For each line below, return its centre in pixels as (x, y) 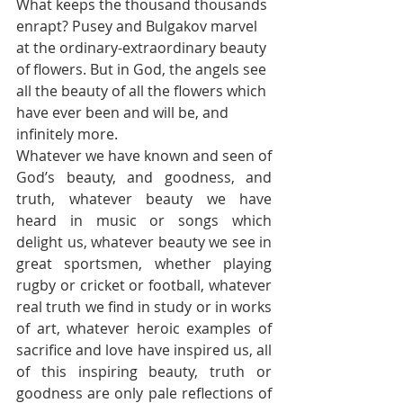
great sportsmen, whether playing (144, 264)
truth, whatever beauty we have (144, 199)
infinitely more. (69, 134)
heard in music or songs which (144, 220)
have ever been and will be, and (124, 112)
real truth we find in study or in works (144, 307)
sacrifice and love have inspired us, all (144, 350)
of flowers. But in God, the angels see (143, 69)
